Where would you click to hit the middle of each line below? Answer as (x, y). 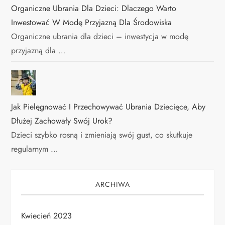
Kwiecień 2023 (47, 216)
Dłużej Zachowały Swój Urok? (62, 121)
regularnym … (35, 149)
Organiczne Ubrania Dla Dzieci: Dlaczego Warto (94, 9)
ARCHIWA (113, 185)
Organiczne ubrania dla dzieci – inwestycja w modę (100, 37)
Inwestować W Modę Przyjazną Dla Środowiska (92, 23)
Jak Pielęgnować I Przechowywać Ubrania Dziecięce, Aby (108, 107)
